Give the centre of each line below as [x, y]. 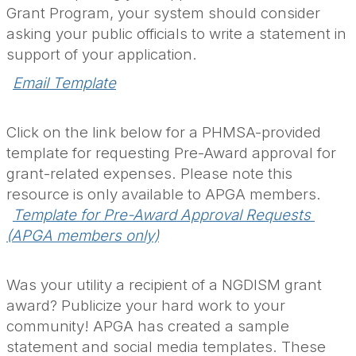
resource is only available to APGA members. [164, 195]
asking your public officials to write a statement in [176, 34]
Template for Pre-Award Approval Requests [162, 215]
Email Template [64, 83]
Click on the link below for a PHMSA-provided [164, 133]
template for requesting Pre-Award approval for [171, 153]
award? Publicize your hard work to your [146, 306]
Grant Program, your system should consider [163, 14]
